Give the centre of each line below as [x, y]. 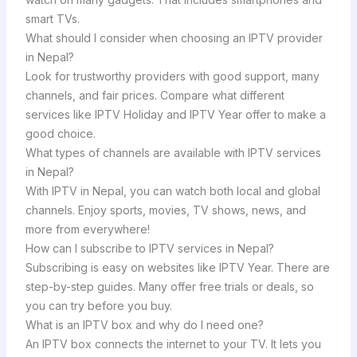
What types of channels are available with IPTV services [173, 152]
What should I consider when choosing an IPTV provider [174, 37]
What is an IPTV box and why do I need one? [144, 324]
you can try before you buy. [98, 305]
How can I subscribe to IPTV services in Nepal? [149, 248]
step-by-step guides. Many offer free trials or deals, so [169, 286]
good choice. [60, 133]
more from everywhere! [87, 229]
